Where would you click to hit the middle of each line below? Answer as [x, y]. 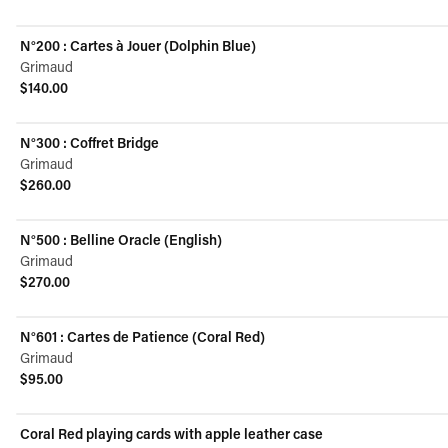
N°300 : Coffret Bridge [89, 142]
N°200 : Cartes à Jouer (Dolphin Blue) [138, 45]
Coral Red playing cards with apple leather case [171, 433]
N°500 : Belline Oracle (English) [121, 239]
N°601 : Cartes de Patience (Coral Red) [142, 336]
